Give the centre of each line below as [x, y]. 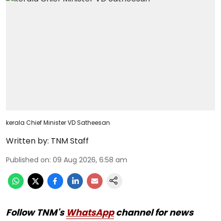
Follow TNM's [36, 212]
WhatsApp [90, 212]
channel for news [154, 212]
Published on [28, 160]
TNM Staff [70, 141]
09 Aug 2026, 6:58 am [90, 160]
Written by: [27, 141]
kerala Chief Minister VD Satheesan [58, 123]
